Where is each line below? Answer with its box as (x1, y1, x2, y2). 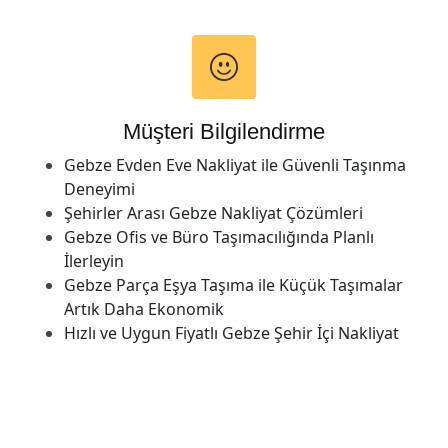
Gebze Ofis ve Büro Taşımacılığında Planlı (64, 225, 374, 248)
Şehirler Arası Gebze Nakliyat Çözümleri (64, 201, 363, 224)
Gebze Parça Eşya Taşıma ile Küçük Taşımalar (64, 273, 403, 296)
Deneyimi (64, 177, 135, 200)
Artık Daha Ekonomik (64, 297, 224, 320)
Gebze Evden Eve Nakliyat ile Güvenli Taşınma (64, 153, 406, 176)
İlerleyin (64, 249, 124, 272)
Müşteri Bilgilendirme (123, 118, 325, 144)
